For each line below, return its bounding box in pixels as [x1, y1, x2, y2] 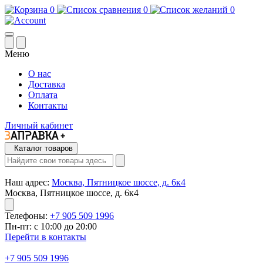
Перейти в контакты [5, 232, 86, 242]
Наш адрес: [5, 177, 49, 187]
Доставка [28, 79, 65, 89]
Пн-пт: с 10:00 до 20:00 [5, 221, 97, 231]
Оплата [28, 90, 58, 100]
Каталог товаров [14, 144, 73, 153]
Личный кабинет [5, 120, 73, 130]
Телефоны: [5, 211, 48, 221]
